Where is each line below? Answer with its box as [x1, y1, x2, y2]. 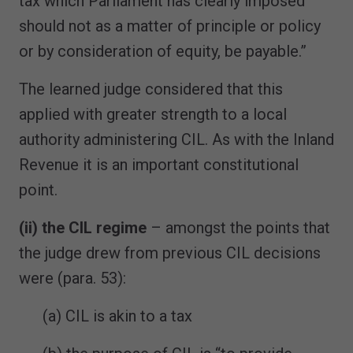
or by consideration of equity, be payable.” [19, 41, 307, 61]
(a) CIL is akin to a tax [43, 306, 192, 325]
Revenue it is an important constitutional [19, 154, 299, 174]
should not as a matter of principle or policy [19, 16, 321, 35]
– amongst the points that [147, 217, 330, 237]
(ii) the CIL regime [19, 217, 147, 237]
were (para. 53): [19, 268, 126, 288]
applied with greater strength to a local [19, 104, 287, 124]
